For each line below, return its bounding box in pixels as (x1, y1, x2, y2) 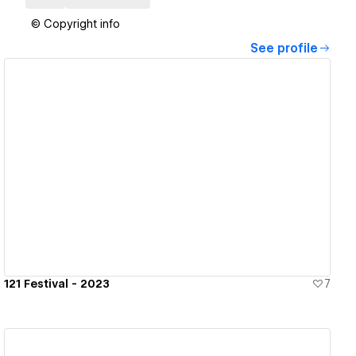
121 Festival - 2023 (4, 277, 110, 290)
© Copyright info (31, 17, 120, 31)
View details (123, 160, 199, 175)
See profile (250, 41, 318, 56)
